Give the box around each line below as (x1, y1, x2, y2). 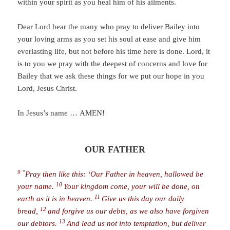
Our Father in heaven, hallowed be (90, 169, 204, 178)
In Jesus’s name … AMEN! (17, 108, 105, 117)
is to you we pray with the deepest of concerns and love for (17, 59, 208, 68)
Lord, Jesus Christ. (17, 84, 78, 92)
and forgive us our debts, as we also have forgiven (48, 206, 209, 215)
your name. (17, 182, 56, 190)
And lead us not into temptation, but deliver (67, 219, 206, 227)
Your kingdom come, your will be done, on (64, 182, 200, 190)
